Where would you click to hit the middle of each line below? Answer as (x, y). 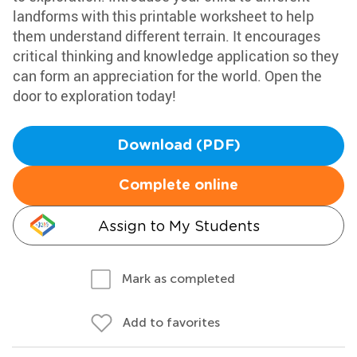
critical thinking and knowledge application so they (176, 56)
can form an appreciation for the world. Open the (167, 76)
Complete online (178, 186)
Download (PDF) (178, 146)
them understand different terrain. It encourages (167, 36)
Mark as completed (178, 279)
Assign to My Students (178, 226)
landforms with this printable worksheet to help (163, 16)
